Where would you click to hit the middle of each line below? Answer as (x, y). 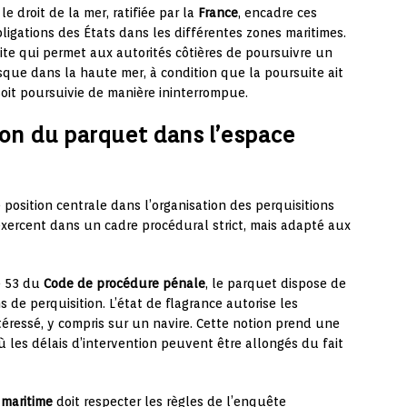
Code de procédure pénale (124, 284)
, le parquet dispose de (276, 284)
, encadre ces (278, 13)
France (218, 13)
